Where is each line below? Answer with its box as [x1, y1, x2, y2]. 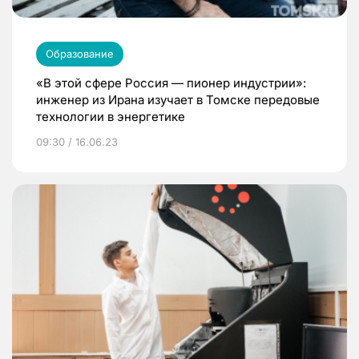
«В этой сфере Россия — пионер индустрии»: [36, 75, 306, 91]
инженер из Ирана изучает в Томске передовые [36, 92, 320, 108]
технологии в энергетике [36, 109, 185, 125]
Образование [46, 47, 114, 61]
